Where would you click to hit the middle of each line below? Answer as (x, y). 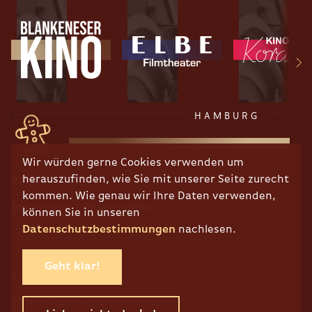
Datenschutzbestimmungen (99, 230)
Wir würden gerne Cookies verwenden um (133, 163)
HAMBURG (228, 117)
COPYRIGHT (44, 278)
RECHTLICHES (49, 182)
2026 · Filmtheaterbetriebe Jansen (103, 304)
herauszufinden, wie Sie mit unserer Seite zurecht (156, 180)
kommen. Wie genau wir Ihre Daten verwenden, (149, 196)
